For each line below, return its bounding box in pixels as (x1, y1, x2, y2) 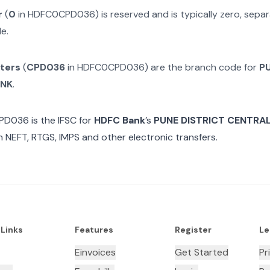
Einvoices (74, 246, 116, 259)
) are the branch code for (145, 61, 260, 74)
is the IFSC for (29, 114, 92, 127)
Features (74, 224, 113, 235)
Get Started (174, 246, 228, 259)
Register (174, 224, 212, 235)
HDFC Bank (94, 114, 145, 127)
